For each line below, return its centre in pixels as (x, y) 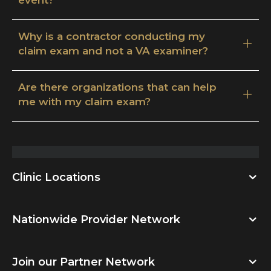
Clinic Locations (56, 177)
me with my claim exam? (84, 101)
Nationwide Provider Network (96, 219)
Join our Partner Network (83, 262)
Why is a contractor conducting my (112, 36)
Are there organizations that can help (117, 87)
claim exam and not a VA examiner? (113, 51)
